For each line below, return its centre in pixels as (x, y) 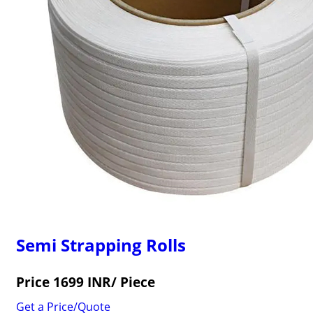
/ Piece (133, 282)
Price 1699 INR (63, 282)
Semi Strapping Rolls (101, 245)
